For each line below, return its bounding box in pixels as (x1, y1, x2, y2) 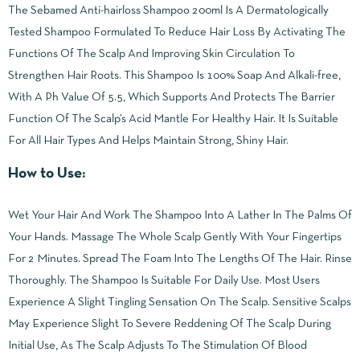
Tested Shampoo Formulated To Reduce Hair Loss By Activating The (8, 26, 346, 38)
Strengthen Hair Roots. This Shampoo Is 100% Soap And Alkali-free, (8, 69, 341, 81)
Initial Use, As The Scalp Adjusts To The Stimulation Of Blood (8, 339, 307, 351)
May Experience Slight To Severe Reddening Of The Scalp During (8, 317, 331, 329)
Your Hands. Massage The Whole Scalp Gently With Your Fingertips (8, 231, 342, 243)
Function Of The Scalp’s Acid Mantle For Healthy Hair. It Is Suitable (8, 112, 338, 125)
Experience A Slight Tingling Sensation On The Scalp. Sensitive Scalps (8, 296, 351, 308)
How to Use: (8, 166, 85, 181)
